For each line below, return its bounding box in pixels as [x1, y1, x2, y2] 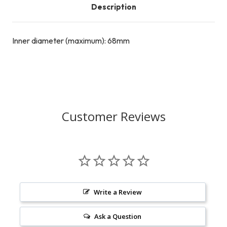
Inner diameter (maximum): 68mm [12, 35, 130, 46]
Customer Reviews [61, 108, 166, 125]
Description [91, 2, 136, 12]
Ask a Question [94, 212, 142, 221]
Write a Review [94, 187, 142, 197]
